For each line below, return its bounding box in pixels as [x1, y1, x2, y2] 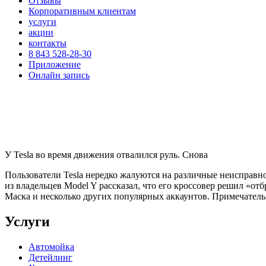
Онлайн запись [28, 70, 90, 80]
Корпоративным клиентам [28, 6, 136, 16]
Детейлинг [28, 252, 72, 262]
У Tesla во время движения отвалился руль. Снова [5, 150, 208, 160]
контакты [28, 38, 66, 48]
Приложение [28, 59, 81, 69]
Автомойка [28, 241, 74, 252]
